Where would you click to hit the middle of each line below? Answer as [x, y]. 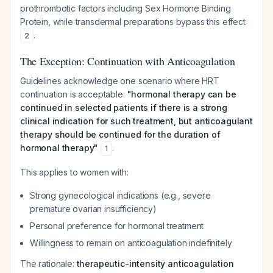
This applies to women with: [74, 172]
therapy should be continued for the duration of [120, 134]
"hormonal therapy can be [182, 94]
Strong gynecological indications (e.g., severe [120, 195]
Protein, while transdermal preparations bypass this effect [133, 22]
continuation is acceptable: [74, 94]
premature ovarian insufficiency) [93, 209]
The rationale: [48, 264]
